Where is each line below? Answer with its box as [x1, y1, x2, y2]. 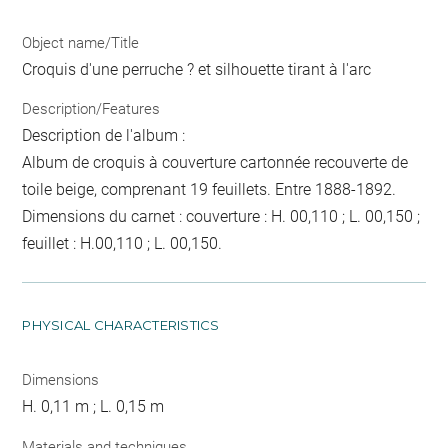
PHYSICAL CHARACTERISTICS [22, 317, 220, 334]
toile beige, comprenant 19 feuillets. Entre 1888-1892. [22, 180, 397, 200]
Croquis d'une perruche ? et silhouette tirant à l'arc [22, 59, 372, 79]
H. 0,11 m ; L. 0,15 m [22, 397, 165, 417]
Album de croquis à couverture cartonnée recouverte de [22, 153, 409, 173]
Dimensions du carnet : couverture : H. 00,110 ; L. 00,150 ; [22, 207, 421, 227]
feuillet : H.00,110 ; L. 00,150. [22, 234, 223, 254]
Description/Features [22, 100, 161, 119]
